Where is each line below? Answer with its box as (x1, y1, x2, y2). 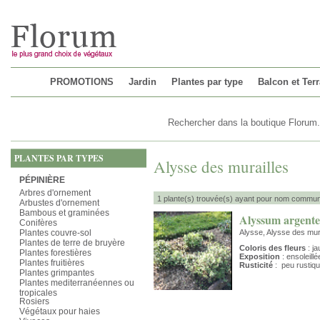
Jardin (129, 76, 156, 87)
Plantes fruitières (19, 258, 84, 268)
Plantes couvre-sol (19, 228, 91, 238)
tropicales (19, 288, 57, 296)
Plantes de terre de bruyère (19, 238, 125, 248)
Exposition (239, 252, 280, 261)
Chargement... (11, 1, 60, 10)
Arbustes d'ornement (19, 198, 99, 208)
